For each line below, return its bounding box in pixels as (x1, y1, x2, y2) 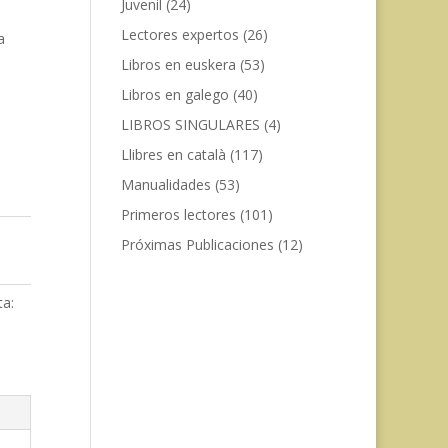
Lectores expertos (120, 25, 239, 44)
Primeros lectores (120, 205, 236, 224)
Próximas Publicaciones (120, 235, 274, 254)
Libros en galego (120, 85, 229, 104)
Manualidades (120, 175, 211, 194)
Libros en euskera (120, 55, 236, 74)
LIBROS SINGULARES (120, 115, 260, 134)
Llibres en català (120, 145, 226, 164)
